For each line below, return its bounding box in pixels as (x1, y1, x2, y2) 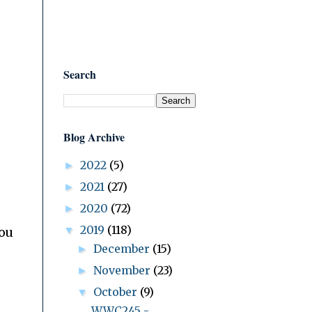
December (93, 241, 153, 256)
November (93, 263, 154, 277)
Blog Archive (63, 128, 125, 145)
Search (63, 65, 96, 82)
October (93, 284, 141, 299)
